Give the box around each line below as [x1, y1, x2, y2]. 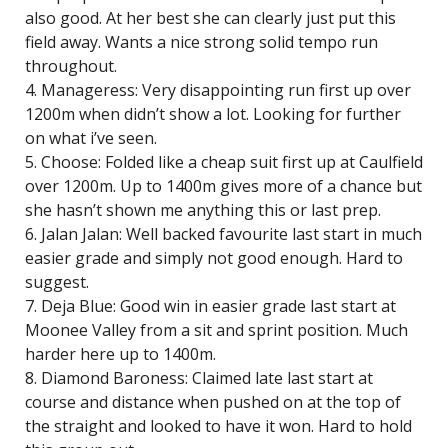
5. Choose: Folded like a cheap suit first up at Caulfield [25, 151, 423, 173]
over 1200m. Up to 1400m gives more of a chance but [25, 175, 422, 197]
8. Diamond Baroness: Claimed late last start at [25, 367, 373, 389]
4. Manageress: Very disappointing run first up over [25, 79, 411, 101]
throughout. [25, 55, 117, 77]
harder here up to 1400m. [25, 343, 216, 365]
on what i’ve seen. [25, 127, 157, 149]
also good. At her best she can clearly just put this [25, 7, 396, 29]
